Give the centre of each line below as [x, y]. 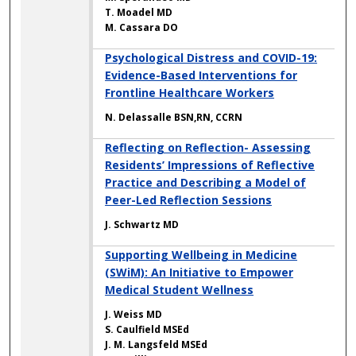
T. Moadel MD [139, 13]
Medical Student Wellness [180, 290]
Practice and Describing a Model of [206, 183]
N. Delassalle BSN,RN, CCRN [174, 118]
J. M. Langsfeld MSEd [157, 345]
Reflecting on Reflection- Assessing [208, 148]
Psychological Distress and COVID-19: [211, 58]
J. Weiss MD [134, 315]
